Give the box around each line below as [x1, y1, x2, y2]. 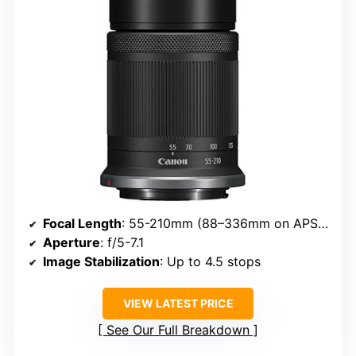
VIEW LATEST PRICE [122, 296, 234, 311]
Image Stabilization [43, 253, 160, 270]
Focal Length [43, 215, 122, 232]
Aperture [43, 234, 100, 251]
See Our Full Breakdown [106, 322, 250, 339]
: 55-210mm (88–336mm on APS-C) [122, 215, 318, 232]
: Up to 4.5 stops [160, 253, 261, 270]
